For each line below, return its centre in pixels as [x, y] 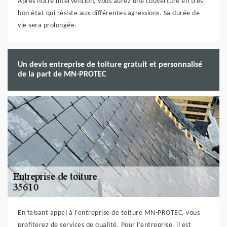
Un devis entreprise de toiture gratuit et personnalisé [110, 65]
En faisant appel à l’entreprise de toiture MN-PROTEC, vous [109, 213]
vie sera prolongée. [47, 26]
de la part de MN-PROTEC [62, 74]
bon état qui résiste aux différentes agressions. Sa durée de [109, 13]
